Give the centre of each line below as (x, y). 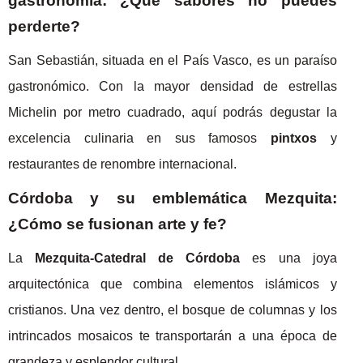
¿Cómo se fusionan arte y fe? (117, 224)
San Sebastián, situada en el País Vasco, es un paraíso (173, 60)
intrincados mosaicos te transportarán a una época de (173, 335)
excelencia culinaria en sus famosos (139, 138)
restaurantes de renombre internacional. (122, 164)
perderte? (44, 26)
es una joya (288, 258)
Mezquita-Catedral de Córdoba (138, 258)
